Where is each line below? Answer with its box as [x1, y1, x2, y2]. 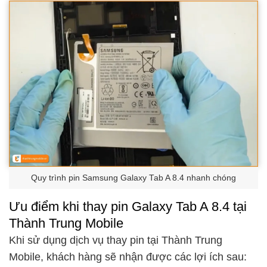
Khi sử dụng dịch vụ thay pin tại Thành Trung [9, 234, 222, 247]
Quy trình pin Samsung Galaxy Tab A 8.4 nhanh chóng [31, 173, 236, 183]
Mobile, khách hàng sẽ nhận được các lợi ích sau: [9, 251, 247, 263]
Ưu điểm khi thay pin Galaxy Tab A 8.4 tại [9, 199, 247, 215]
